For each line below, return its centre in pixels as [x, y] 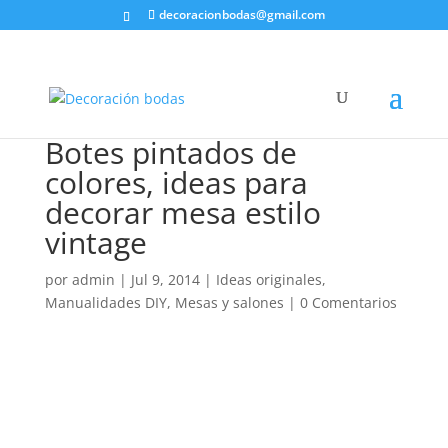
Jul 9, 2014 [165, 279]
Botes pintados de [170, 152]
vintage [95, 242]
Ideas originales [268, 279]
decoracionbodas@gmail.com [241, 14]
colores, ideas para [176, 182]
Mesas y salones [229, 302]
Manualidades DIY [105, 302]
